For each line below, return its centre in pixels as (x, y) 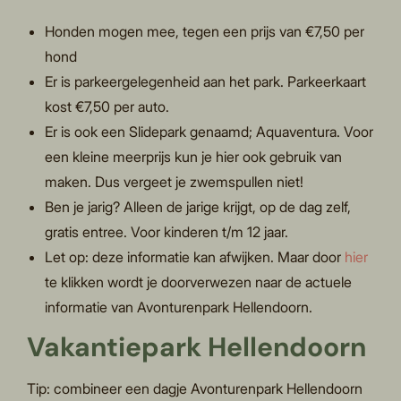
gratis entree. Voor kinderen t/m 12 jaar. (167, 232)
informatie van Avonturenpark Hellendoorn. (179, 307)
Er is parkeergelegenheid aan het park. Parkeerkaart (206, 82)
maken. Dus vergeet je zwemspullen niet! (175, 182)
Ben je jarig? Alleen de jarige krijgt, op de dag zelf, (198, 207)
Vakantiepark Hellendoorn (197, 347)
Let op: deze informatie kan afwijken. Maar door (195, 257)
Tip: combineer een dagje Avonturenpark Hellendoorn (195, 389)
